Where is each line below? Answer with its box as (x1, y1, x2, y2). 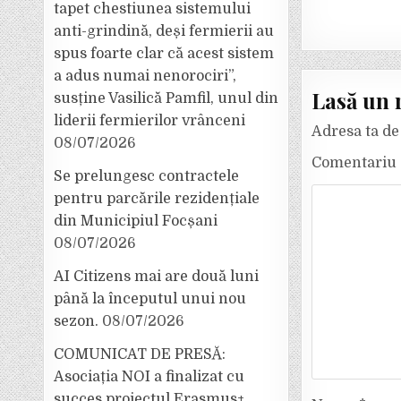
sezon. (54, 313, 99, 329)
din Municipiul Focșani (54, 213, 218, 229)
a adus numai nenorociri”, (54, 68, 237, 84)
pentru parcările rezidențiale (54, 191, 260, 207)
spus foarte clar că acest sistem (54, 46, 275, 62)
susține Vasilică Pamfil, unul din (54, 90, 279, 107)
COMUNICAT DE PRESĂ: (54, 346, 226, 363)
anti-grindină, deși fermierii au (54, 23, 275, 39)
